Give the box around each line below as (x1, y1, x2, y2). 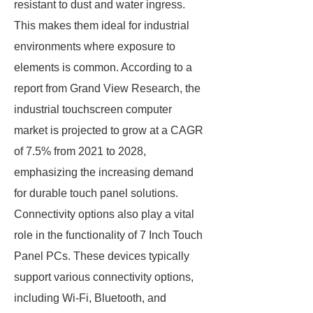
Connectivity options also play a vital (14, 208, 194, 220)
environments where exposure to (14, 41, 175, 52)
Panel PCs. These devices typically (14, 250, 189, 262)
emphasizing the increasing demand (14, 166, 194, 178)
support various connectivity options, (14, 271, 194, 283)
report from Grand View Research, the (14, 82, 201, 94)
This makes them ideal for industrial (14, 20, 189, 31)
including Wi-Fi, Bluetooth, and (14, 292, 166, 304)
